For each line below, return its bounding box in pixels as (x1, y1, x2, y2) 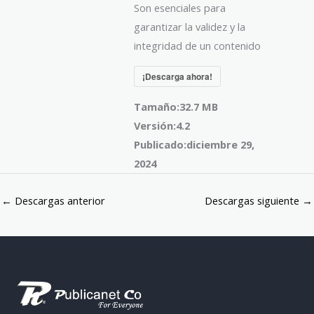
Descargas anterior (12, 193, 105, 208)
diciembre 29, (186, 137, 255, 151)
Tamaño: (134, 99, 180, 114)
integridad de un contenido (134, 38, 261, 53)
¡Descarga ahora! (142, 69, 213, 83)
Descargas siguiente (205, 193, 302, 208)
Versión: (134, 118, 177, 132)
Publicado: (134, 137, 187, 151)
